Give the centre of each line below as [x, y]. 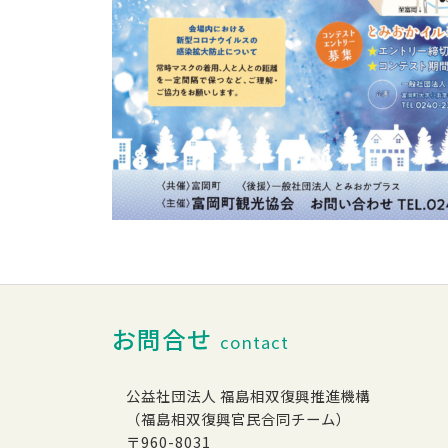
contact [255, 341]
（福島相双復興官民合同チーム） [239, 418]
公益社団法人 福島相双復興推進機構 [248, 395]
